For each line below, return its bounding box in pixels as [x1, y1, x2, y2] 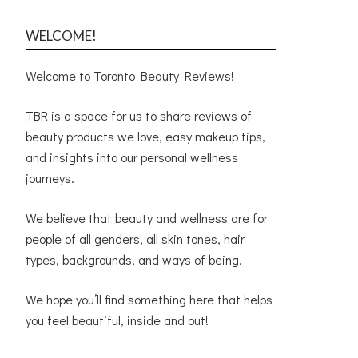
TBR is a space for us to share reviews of [26, 107, 252, 124]
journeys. [26, 169, 74, 186]
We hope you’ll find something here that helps [26, 291, 272, 308]
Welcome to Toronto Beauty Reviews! [26, 67, 234, 84]
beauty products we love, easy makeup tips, [26, 128, 265, 145]
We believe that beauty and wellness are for [26, 209, 268, 226]
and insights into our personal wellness [26, 149, 238, 165]
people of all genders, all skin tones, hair [26, 230, 245, 247]
